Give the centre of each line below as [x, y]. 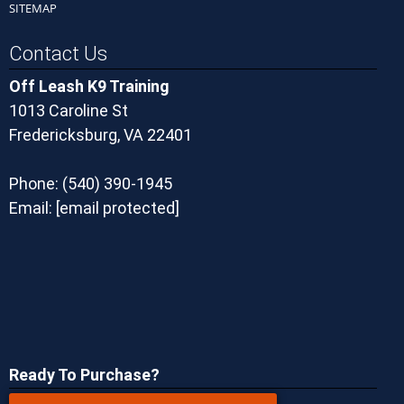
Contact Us [58, 54]
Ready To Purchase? [84, 375]
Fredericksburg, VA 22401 [101, 135]
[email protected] [118, 208]
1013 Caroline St [69, 110]
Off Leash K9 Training [89, 86]
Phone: [36, 184]
